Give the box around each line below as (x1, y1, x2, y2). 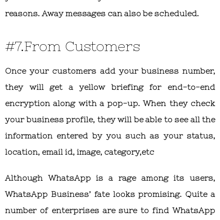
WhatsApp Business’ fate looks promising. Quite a (5, 190, 215, 199)
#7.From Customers (5, 38, 140, 55)
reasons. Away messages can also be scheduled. (5, 9, 199, 18)
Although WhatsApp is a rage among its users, (5, 173, 215, 183)
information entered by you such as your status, (5, 131, 215, 140)
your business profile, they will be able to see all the (5, 115, 215, 124)
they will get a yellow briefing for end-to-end (5, 82, 215, 92)
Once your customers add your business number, (5, 66, 215, 76)
